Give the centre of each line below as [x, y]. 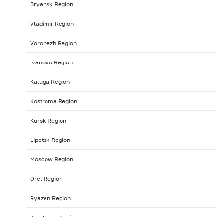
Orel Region [46, 179]
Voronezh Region [53, 43]
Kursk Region [48, 121]
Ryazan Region [50, 198]
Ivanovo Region [51, 62]
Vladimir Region [52, 24]
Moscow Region [51, 159]
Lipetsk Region [50, 140]
